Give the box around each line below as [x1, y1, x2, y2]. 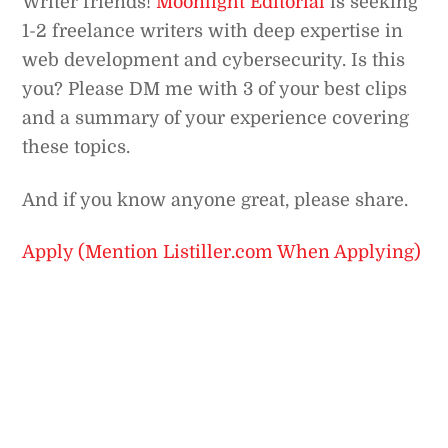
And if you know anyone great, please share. [22, 189, 409, 210]
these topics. [22, 137, 131, 158]
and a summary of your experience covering [22, 108, 410, 129]
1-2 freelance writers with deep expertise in [22, 21, 404, 42]
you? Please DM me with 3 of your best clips [22, 79, 408, 100]
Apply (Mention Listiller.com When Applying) [22, 242, 422, 263]
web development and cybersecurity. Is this [22, 50, 406, 71]
